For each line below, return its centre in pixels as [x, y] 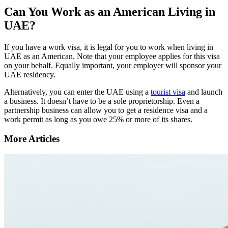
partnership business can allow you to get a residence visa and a [106, 110]
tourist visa [168, 92]
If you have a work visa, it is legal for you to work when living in [109, 47]
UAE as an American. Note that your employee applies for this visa [112, 56]
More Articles [32, 139]
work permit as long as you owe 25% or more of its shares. [98, 119]
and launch [204, 92]
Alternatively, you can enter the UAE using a [77, 92]
